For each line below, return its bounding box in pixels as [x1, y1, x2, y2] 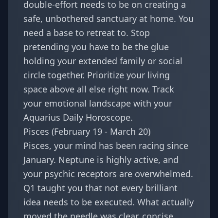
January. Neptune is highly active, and [23, 154, 179, 165]
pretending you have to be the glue [23, 41, 169, 53]
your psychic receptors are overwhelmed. [23, 168, 193, 180]
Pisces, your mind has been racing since [23, 140, 188, 151]
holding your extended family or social [23, 55, 182, 67]
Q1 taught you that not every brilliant [23, 182, 178, 194]
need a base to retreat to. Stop [23, 27, 150, 38]
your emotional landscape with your [23, 97, 172, 109]
